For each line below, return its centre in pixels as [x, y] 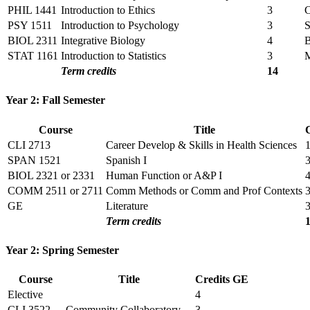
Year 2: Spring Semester [62, 250]
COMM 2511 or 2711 [55, 190]
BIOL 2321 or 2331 [53, 175]
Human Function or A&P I [164, 175]
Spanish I [126, 160]
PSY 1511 [30, 26]
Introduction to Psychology [120, 26]
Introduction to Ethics [108, 10]
